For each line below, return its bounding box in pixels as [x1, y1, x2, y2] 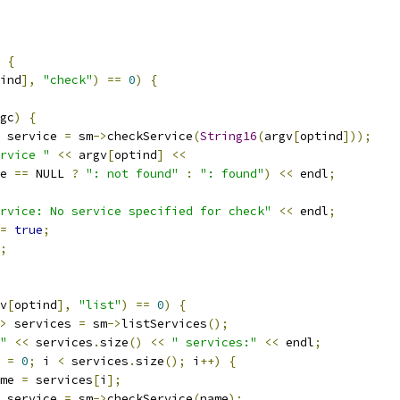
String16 [200, 129, 257, 144]
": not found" [86, 166, 179, 181]
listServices [121, 316, 207, 331]
